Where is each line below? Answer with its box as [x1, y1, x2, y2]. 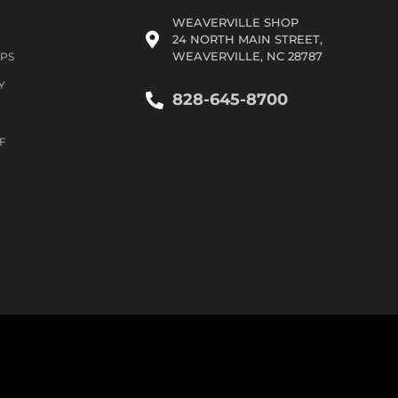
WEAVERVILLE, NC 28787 [172, 49, 322, 63]
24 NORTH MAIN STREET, [172, 32, 322, 46]
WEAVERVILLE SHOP [172, 15, 298, 29]
